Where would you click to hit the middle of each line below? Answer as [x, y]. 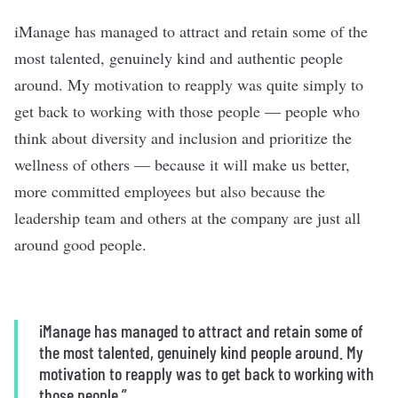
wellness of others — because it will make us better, [182, 164]
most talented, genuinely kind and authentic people [179, 58]
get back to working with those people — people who [187, 111]
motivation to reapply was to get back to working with [207, 373]
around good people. [80, 244]
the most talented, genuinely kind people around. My [201, 352]
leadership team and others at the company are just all [187, 218]
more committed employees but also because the [170, 191]
